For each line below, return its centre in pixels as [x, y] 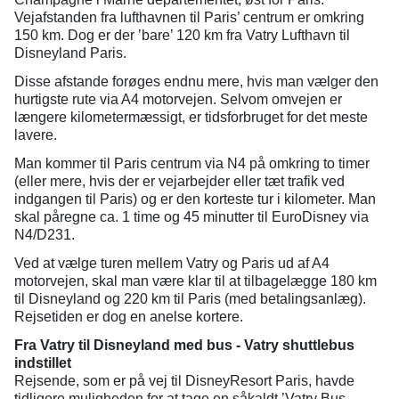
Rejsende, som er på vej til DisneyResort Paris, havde [184, 381]
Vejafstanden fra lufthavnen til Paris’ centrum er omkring [189, 17]
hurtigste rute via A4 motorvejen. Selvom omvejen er [178, 99]
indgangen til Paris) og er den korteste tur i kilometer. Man [195, 199]
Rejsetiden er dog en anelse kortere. [129, 317]
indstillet [43, 363]
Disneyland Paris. [70, 53]
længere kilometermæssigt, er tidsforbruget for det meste [191, 117]
